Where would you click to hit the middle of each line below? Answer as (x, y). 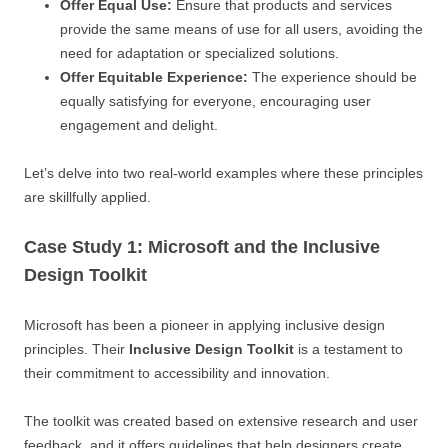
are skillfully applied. (87, 196)
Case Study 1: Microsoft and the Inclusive (202, 246)
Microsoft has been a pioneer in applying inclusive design (204, 324)
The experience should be (332, 76)
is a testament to (348, 348)
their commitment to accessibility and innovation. (177, 372)
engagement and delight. (139, 124)
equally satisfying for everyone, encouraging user (215, 100)
